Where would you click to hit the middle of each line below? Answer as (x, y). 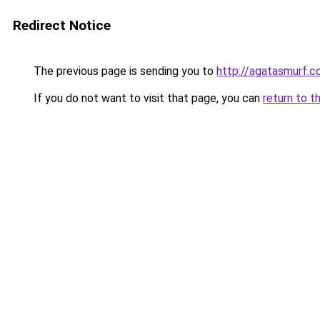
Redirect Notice (62, 25)
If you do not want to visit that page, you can (147, 98)
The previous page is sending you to (124, 71)
